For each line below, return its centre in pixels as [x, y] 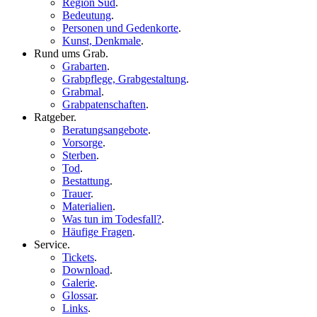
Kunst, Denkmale [102, 41]
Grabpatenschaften [104, 104]
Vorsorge [82, 143]
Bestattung [86, 181]
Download [86, 270]
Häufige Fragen [97, 232]
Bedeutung [87, 15]
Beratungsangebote [105, 130]
